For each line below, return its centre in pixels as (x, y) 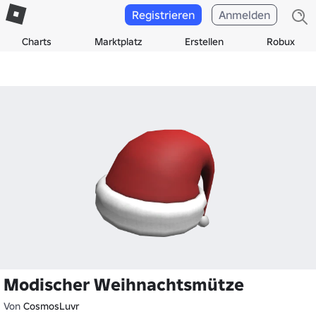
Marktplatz (118, 42)
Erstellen (204, 42)
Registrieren (163, 15)
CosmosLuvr (51, 306)
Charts (36, 42)
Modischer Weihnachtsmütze (124, 285)
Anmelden (244, 15)
